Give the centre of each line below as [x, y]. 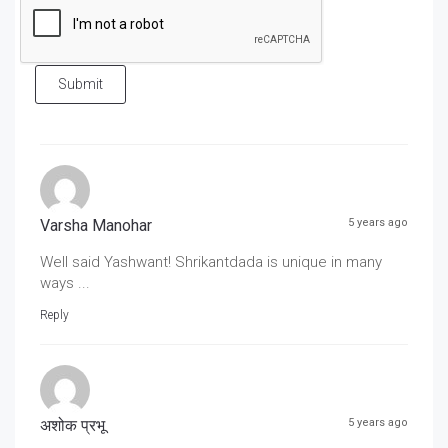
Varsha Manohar [96, 225]
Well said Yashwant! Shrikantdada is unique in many [211, 261]
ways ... [65, 282]
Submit [80, 83]
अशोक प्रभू [72, 425]
